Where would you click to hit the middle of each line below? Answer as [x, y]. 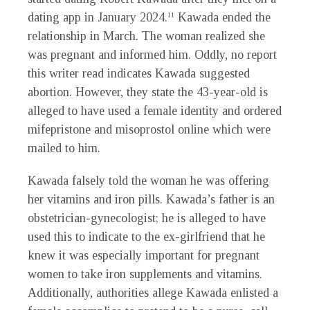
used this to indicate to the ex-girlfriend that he [146, 237]
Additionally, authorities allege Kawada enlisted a [153, 293]
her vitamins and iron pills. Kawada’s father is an [151, 200]
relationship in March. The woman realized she [146, 36]
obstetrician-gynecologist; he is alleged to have [147, 218]
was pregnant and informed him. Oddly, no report [152, 55]
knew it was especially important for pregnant [144, 256]
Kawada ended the [222, 18]
